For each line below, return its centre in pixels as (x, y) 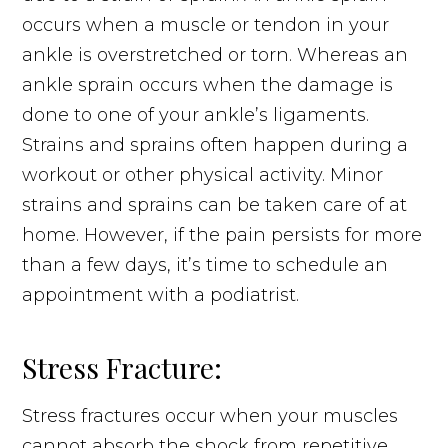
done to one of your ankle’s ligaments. (196, 114)
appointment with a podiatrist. (161, 294)
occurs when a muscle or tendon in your (206, 24)
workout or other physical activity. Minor (203, 174)
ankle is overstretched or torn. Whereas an (215, 54)
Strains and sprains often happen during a (215, 144)
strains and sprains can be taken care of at (215, 204)
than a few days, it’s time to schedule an (205, 264)
